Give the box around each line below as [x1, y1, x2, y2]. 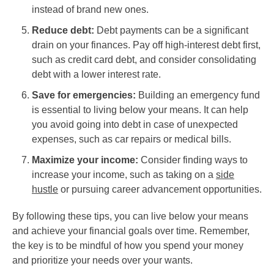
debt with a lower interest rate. [32, 68, 161, 80]
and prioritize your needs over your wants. [12, 254, 193, 265]
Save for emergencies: [32, 89, 136, 100]
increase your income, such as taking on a [32, 169, 216, 180]
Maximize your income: [32, 154, 138, 165]
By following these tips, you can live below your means [12, 210, 248, 221]
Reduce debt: [32, 24, 94, 35]
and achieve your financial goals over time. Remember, [12, 225, 250, 236]
